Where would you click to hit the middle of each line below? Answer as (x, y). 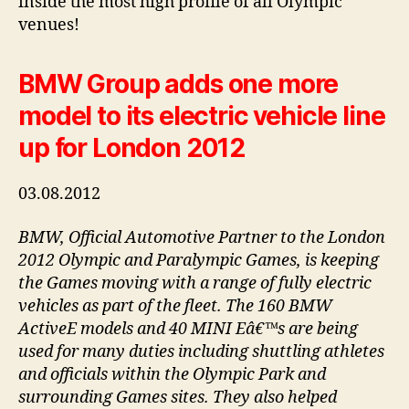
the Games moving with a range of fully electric (195, 283)
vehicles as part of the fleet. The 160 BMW (175, 306)
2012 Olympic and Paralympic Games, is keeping (199, 260)
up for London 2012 (132, 148)
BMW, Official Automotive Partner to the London (202, 237)
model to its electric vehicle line (202, 116)
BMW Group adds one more (178, 84)
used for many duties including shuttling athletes (201, 351)
